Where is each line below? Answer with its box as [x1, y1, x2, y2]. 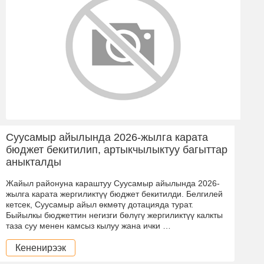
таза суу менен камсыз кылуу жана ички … [6, 220, 171, 230]
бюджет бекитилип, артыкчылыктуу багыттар [6, 143, 227, 156]
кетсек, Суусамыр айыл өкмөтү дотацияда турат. [6, 199, 193, 209]
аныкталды [6, 156, 61, 168]
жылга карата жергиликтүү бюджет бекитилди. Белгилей [6, 189, 223, 199]
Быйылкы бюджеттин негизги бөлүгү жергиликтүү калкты [6, 210, 223, 220]
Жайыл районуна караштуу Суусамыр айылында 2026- [6, 178, 220, 188]
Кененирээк [15, 242, 66, 253]
